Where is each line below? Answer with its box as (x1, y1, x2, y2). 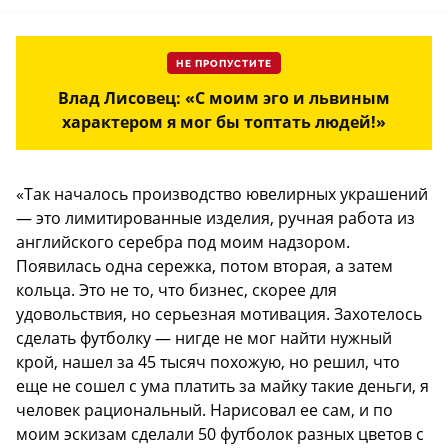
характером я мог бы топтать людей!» (62, 110, 386, 133)
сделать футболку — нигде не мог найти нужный (16, 326, 392, 349)
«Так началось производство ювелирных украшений (16, 182, 428, 205)
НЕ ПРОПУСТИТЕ (176, 57, 272, 70)
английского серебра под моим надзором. (16, 230, 350, 253)
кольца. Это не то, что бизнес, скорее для (16, 278, 337, 301)
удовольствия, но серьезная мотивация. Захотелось (16, 302, 422, 325)
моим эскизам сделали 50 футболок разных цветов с (16, 422, 424, 445)
